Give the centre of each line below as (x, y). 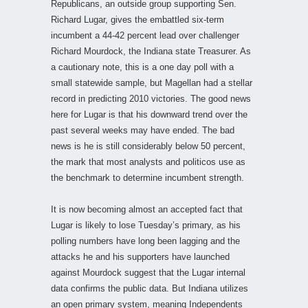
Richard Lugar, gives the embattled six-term (137, 19)
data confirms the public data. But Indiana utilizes (150, 288)
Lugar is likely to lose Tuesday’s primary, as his (146, 225)
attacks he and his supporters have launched (140, 256)
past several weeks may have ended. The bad (143, 130)
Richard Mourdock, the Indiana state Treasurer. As (151, 51)
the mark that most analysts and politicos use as (148, 162)
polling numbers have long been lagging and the (145, 241)
